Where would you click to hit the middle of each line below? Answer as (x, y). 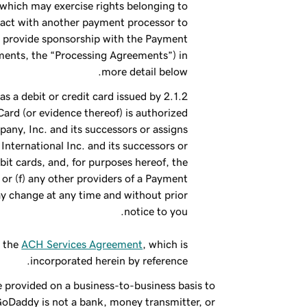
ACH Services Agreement (82, 244)
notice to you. (156, 211)
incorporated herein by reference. (109, 260)
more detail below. (145, 71)
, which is (165, 244)
